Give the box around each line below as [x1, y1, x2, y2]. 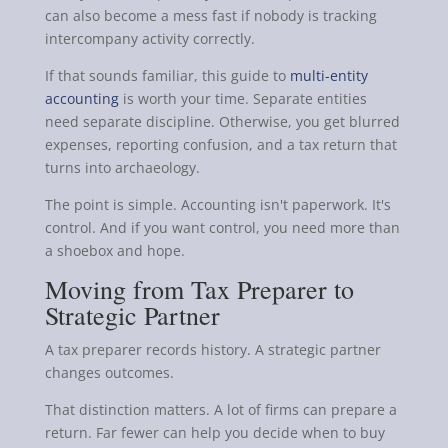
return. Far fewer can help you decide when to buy [44, 423, 385, 443]
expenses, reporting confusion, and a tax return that [44, 135, 397, 155]
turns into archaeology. [44, 158, 200, 178]
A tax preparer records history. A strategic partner [44, 340, 381, 360]
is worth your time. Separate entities [118, 89, 367, 109]
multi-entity [289, 66, 368, 86]
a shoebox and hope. [44, 241, 185, 261]
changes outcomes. [44, 363, 174, 383]
